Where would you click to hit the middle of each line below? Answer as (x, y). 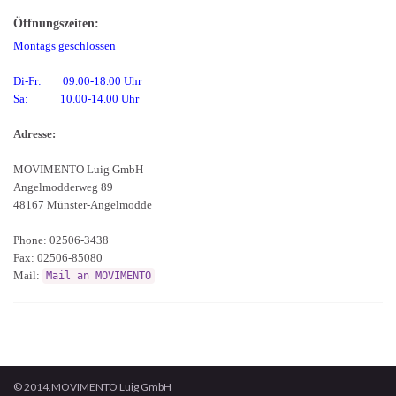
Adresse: (34, 134)
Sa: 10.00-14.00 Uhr (76, 99)
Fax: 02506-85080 (58, 258)
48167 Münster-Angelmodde (83, 205)
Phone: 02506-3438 (61, 240)
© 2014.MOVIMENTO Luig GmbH (92, 387)
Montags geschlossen (65, 46)
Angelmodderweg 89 (63, 187)
